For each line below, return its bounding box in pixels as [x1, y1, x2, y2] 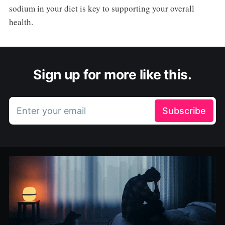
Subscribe [162, 105, 206, 117]
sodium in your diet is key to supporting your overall [9, 3, 194, 15]
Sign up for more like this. [33, 66, 192, 83]
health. [9, 16, 33, 28]
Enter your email [16, 105, 86, 117]
